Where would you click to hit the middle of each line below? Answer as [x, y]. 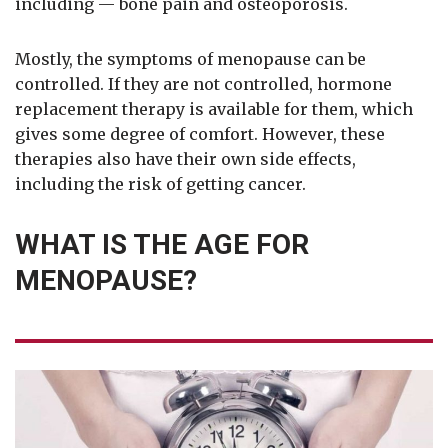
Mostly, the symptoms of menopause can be [190, 58]
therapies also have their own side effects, [185, 158]
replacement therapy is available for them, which [214, 108]
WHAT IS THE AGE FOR [162, 244]
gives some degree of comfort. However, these [200, 133]
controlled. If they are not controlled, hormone [203, 83]
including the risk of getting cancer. [160, 183]
